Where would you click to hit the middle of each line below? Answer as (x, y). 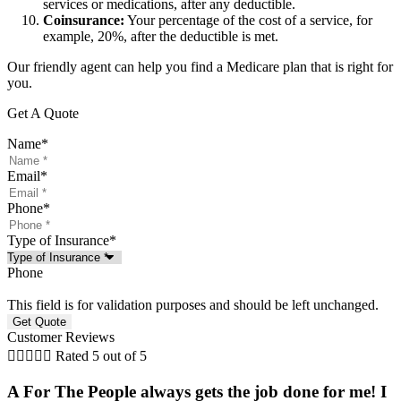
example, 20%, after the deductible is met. (161, 36)
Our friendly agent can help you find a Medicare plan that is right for (200, 66)
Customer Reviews (61, 337)
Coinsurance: (84, 20)
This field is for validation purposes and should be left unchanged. (193, 304)
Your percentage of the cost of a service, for (248, 20)
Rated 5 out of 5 (101, 355)
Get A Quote (43, 113)
